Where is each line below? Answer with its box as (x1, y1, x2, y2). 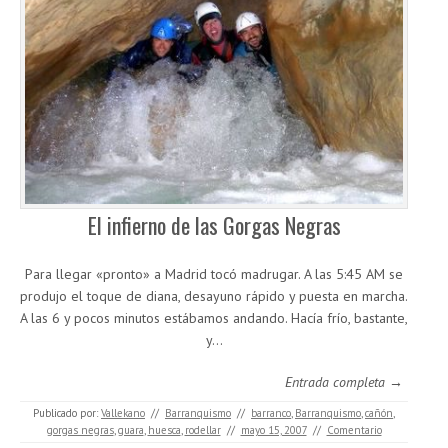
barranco (251, 405, 291, 420)
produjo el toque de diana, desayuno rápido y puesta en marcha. (20, 286, 408, 305)
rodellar (184, 422, 221, 437)
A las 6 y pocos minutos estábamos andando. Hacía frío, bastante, (20, 308, 408, 327)
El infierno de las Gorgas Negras (87, 208, 341, 241)
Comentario (326, 422, 382, 437)
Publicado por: (33, 405, 101, 420)
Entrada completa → (285, 372, 403, 391)
